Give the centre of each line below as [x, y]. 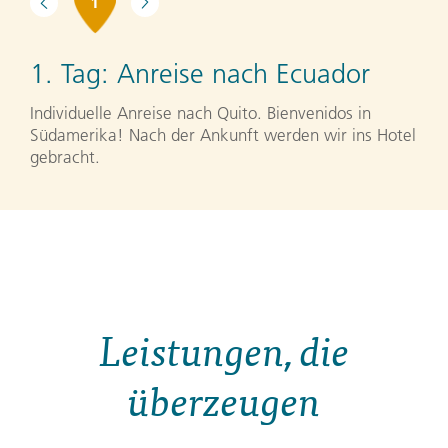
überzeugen [224, 400]
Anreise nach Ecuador [243, 74]
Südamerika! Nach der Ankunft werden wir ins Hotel [223, 134]
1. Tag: [73, 74]
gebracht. [65, 156]
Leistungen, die [224, 350]
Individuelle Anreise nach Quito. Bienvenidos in [200, 112]
